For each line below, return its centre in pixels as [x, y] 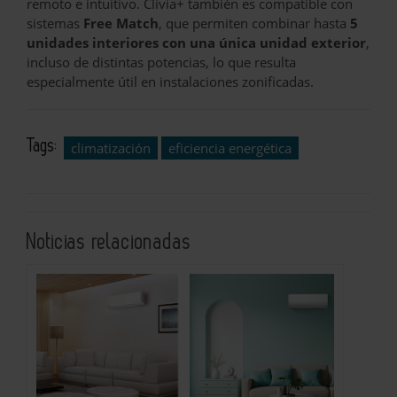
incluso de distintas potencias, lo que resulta [161, 62]
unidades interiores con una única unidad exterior [196, 42]
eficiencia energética [230, 148]
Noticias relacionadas [109, 242]
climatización [111, 148]
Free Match [121, 23]
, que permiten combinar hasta [254, 23]
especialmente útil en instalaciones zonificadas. [170, 81]
